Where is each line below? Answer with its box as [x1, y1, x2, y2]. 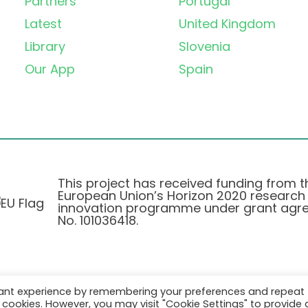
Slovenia [179, 38, 230, 56]
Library [25, 38, 65, 56]
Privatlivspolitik [63, 285, 153, 303]
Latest [25, 15, 62, 33]
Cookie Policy [163, 285, 245, 303]
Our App [25, 60, 75, 78]
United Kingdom [179, 15, 276, 33]
